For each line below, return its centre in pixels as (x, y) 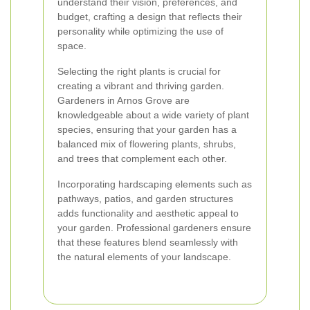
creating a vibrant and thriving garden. (141, 86)
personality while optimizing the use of (140, 31)
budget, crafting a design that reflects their (150, 17)
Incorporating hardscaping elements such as (155, 184)
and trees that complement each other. (142, 158)
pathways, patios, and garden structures (145, 199)
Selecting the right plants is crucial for (139, 71)
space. (72, 46)
